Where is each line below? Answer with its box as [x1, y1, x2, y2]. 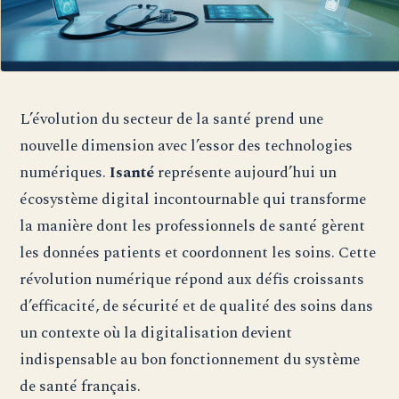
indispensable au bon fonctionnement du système [20, 347, 361, 372]
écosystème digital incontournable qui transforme [20, 187, 367, 212]
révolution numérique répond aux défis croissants [20, 267, 365, 292]
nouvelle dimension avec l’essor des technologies [20, 134, 354, 159]
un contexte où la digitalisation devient [20, 321, 293, 346]
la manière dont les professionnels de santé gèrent [20, 214, 366, 239]
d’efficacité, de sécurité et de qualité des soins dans [20, 294, 374, 319]
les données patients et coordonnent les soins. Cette [20, 240, 377, 265]
